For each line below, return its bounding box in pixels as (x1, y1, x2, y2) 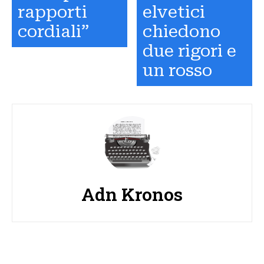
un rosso (143, 60, 213, 80)
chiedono (143, 21, 221, 41)
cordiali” (18, 21, 89, 41)
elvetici (143, 2, 206, 22)
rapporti (18, 2, 87, 22)
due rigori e (143, 41, 237, 61)
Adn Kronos (81, 182, 183, 206)
